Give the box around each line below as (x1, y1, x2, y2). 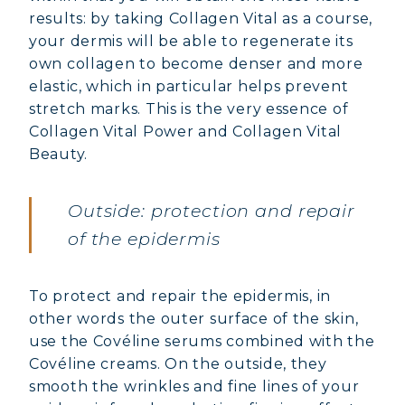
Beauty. (29, 146, 89, 163)
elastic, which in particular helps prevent (29, 78, 349, 95)
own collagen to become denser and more (29, 55, 363, 72)
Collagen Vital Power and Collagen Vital (29, 123, 343, 140)
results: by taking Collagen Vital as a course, (29, 10, 373, 27)
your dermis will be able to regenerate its (29, 33, 353, 50)
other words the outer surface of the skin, (29, 310, 359, 327)
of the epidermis (68, 228, 221, 250)
